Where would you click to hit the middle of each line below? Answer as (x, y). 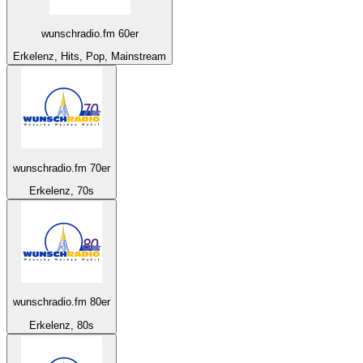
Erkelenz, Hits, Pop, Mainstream (90, 57)
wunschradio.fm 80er (62, 302)
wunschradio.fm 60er (90, 33)
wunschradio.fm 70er (62, 168)
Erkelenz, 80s (62, 325)
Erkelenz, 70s (62, 190)
